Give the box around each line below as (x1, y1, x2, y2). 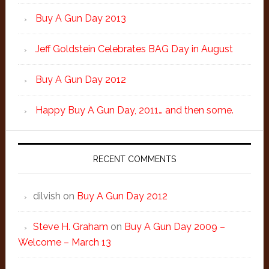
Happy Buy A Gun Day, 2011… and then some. (35, 104, 234, 116)
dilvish (32, 190, 61, 202)
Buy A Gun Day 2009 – (124, 221, 225, 232)
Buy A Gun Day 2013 (35, 13, 126, 24)
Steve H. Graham (32, 221, 108, 232)
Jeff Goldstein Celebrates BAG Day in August (35, 43, 233, 55)
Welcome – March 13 (17, 237, 111, 248)
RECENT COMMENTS (92, 154, 176, 164)
